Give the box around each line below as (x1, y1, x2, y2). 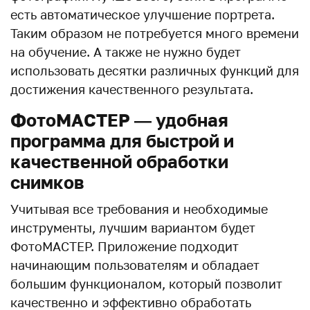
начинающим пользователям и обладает (10, 257, 259, 273)
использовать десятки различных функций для (10, 63, 299, 78)
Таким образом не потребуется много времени (10, 26, 299, 41)
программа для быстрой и (10, 130, 234, 152)
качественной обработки (10, 151, 228, 172)
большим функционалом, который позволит (10, 276, 282, 291)
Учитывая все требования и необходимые (10, 201, 268, 217)
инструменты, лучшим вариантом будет (10, 220, 255, 235)
